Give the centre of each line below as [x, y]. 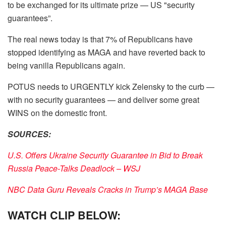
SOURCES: [29, 134]
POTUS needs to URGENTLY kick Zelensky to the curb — [111, 87]
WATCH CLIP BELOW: [64, 215]
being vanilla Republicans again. [66, 65]
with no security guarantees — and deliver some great [103, 100]
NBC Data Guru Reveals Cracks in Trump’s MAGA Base [108, 189]
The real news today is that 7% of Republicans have [100, 39]
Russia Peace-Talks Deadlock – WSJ [74, 168]
